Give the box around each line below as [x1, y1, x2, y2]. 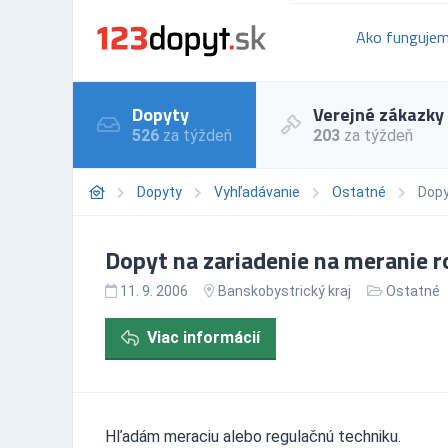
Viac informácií [147, 327, 260, 347]
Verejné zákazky [313, 100, 444, 128]
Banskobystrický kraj [218, 282, 351, 299]
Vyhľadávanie [214, 183, 300, 200]
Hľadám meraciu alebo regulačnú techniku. [105, 426, 401, 446]
